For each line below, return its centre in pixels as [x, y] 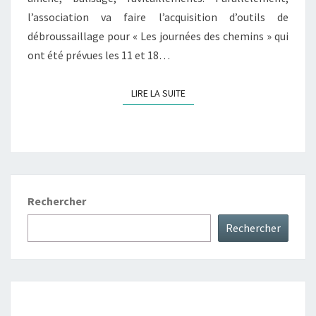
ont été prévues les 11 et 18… [99, 55]
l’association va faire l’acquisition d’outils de [158, 17]
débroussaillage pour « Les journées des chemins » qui [158, 36]
